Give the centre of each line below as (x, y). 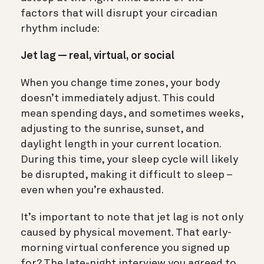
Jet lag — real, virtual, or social (98, 56)
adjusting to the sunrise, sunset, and (113, 129)
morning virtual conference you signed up (125, 248)
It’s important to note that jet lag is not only (132, 217)
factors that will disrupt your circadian (119, 13)
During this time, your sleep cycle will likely (129, 159)
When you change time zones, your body (120, 83)
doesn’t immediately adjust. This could (118, 98)
